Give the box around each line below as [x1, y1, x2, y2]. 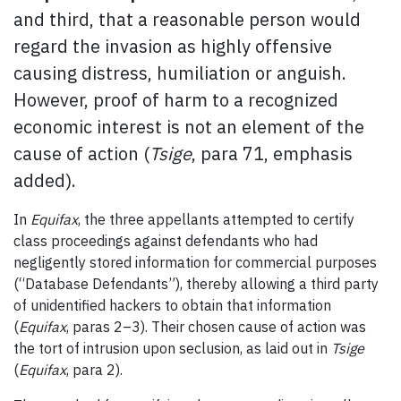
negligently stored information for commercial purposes [13, 252, 377, 271]
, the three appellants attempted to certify [78, 209, 354, 228]
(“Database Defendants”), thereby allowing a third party [13, 274, 379, 293]
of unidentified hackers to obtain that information [13, 295, 331, 314]
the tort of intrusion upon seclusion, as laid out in [13, 338, 331, 357]
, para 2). [66, 360, 126, 379]
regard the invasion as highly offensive [13, 33, 332, 58]
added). [13, 167, 76, 192]
